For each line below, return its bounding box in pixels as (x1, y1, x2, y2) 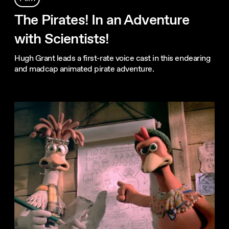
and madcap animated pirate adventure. (14, 63, 154, 75)
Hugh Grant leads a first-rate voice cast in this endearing (14, 53, 211, 64)
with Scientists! (14, 29, 109, 49)
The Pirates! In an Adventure (14, 10, 190, 30)
